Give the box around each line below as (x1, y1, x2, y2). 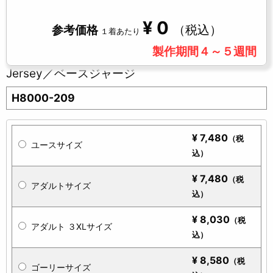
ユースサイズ (31, 140, 82, 151)
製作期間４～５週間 (152, 44, 257, 59)
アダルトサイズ (31, 180, 91, 191)
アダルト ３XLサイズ (31, 221, 112, 232)
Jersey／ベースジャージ (6, 66, 135, 81)
